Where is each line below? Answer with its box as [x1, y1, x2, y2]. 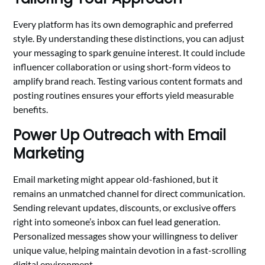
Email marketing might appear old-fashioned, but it [13, 173, 219, 185]
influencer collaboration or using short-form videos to [13, 61, 231, 73]
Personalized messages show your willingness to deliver [13, 230, 238, 242]
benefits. [13, 104, 49, 115]
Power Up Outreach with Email [13, 125, 227, 146]
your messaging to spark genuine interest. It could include [13, 47, 245, 59]
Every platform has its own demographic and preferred [13, 18, 234, 30]
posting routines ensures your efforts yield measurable [13, 89, 234, 101]
